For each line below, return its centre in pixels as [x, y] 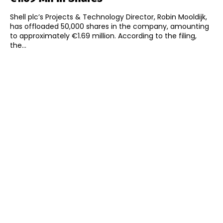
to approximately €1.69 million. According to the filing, [64, 36]
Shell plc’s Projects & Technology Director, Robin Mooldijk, [109, 17]
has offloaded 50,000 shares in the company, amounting [110, 27]
